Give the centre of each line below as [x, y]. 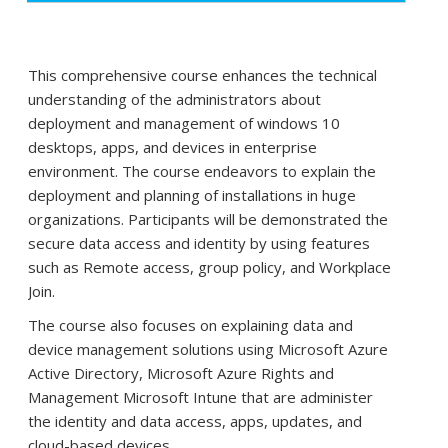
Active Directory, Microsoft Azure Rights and [180, 373]
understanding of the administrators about [174, 99]
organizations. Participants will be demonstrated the [207, 219]
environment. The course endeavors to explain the [201, 171]
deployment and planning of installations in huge [191, 195]
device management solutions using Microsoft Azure [207, 349]
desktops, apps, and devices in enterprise [172, 147]
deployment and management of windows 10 [183, 123]
